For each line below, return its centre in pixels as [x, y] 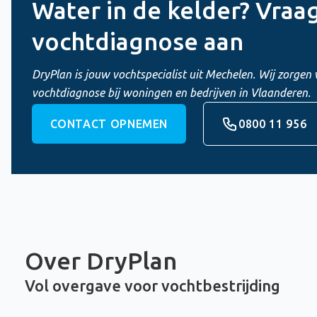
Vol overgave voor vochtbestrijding [152, 286]
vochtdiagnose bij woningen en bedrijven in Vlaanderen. [171, 93]
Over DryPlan [100, 260]
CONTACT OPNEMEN [109, 124]
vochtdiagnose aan [137, 41]
